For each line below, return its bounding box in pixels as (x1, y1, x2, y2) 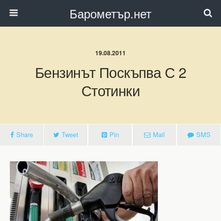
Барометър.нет (70, 4, 151, 22)
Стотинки (81, 80, 140, 100)
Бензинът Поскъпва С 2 (35, 62, 186, 82)
